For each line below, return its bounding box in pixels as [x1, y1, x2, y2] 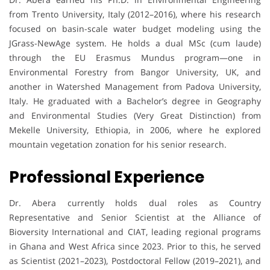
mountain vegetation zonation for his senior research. [9, 139, 227, 151]
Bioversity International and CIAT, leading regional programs [9, 226, 261, 238]
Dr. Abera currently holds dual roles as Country [9, 197, 261, 209]
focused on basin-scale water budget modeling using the [9, 23, 261, 35]
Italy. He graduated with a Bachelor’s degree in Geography [9, 95, 261, 107]
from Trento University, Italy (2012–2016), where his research [9, 8, 261, 20]
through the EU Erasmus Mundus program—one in [9, 52, 261, 64]
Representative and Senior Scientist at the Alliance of [9, 212, 261, 224]
